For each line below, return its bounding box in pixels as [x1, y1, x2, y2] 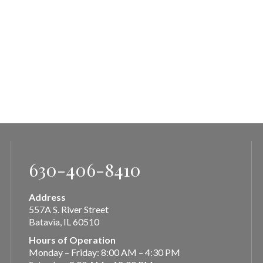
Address [29, 191, 66, 203]
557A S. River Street [29, 204, 109, 215]
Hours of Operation [29, 234, 116, 245]
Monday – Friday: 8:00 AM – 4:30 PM [29, 247, 180, 258]
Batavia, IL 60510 [29, 216, 99, 227]
